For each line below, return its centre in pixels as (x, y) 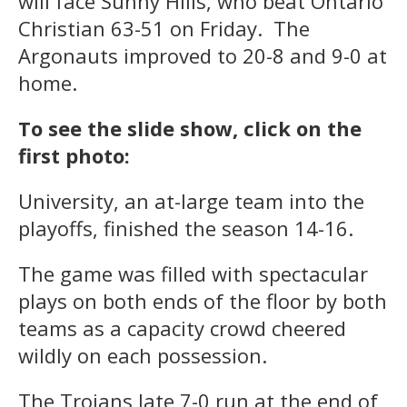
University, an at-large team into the (191, 200)
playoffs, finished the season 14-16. (186, 228)
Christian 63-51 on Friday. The (164, 28)
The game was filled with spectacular (193, 273)
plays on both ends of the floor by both (203, 300)
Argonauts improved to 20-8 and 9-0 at (203, 55)
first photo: (74, 155)
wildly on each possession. (143, 355)
